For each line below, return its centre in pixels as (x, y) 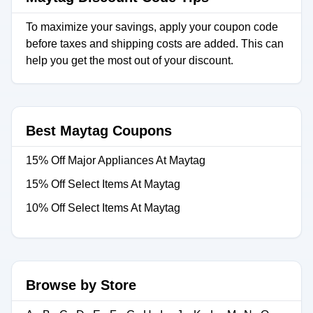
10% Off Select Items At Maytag (103, 208)
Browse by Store (81, 285)
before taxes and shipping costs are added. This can (155, 44)
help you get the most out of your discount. (130, 60)
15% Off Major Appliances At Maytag (116, 160)
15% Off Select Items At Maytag (103, 184)
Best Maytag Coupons (99, 131)
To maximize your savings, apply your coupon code (152, 27)
